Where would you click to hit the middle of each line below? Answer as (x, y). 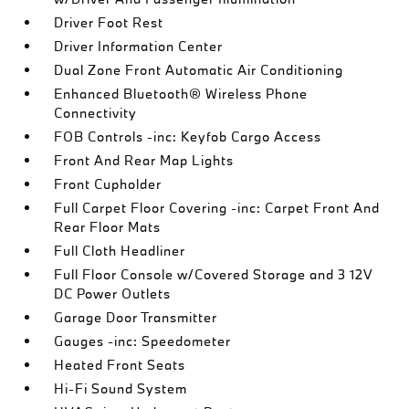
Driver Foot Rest (109, 22)
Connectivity (96, 113)
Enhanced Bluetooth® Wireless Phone (181, 94)
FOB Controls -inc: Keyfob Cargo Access (188, 136)
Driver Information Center (139, 46)
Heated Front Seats (120, 365)
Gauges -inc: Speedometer (143, 341)
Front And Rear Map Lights (144, 160)
